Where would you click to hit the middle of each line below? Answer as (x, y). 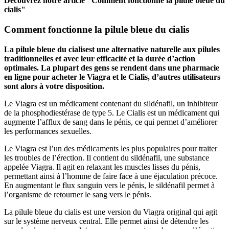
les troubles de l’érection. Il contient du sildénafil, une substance (107, 157)
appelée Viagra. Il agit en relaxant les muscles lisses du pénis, (102, 167)
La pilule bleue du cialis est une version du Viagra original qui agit (111, 212)
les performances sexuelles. (48, 131)
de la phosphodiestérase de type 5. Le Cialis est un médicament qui (112, 112)
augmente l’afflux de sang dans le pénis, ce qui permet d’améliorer (111, 122)
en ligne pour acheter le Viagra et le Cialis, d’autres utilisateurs (112, 77)
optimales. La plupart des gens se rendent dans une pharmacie (112, 67)
